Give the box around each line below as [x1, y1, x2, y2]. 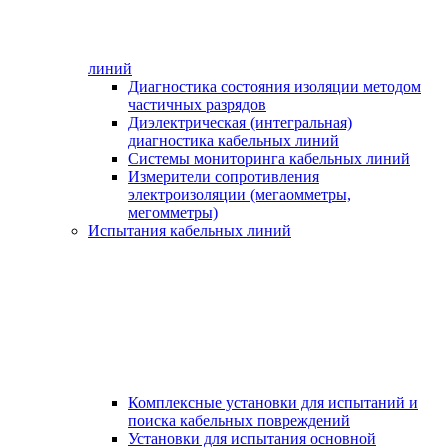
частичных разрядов [128, 96, 266, 114]
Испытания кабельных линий [88, 222, 291, 240]
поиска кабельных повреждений [128, 412, 350, 430]
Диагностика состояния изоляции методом [128, 78, 421, 96]
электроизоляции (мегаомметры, [128, 186, 351, 204]
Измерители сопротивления [128, 168, 319, 186]
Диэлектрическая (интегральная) [128, 114, 352, 132]
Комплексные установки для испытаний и [128, 394, 418, 412]
